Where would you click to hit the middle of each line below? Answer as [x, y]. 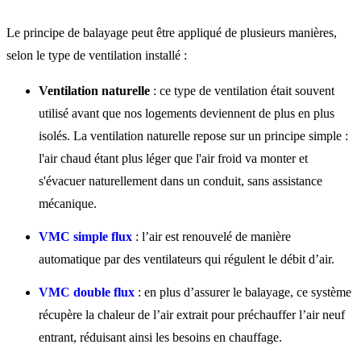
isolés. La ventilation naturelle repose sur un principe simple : [193, 135]
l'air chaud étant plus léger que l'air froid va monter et [173, 158]
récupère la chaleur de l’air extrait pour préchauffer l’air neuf [192, 314]
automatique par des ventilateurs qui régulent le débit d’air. [187, 259]
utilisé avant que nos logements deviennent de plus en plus [187, 113]
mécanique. [68, 203]
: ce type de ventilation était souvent [242, 90]
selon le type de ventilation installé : [97, 55]
